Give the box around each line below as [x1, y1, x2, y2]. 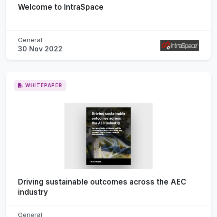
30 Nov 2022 [18, 44, 62, 53]
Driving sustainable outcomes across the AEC [18, 177, 186, 186]
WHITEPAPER [25, 82, 62, 88]
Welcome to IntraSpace [18, 2, 104, 12]
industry [18, 187, 48, 197]
